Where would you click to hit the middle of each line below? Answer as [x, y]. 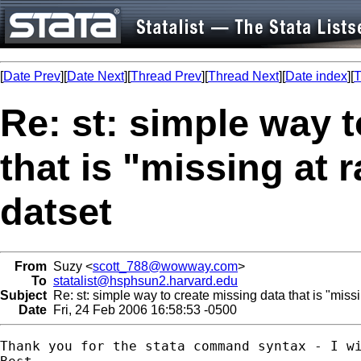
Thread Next [243, 76]
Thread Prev [166, 76]
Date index [316, 76]
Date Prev [32, 76]
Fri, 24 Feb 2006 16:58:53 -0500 [142, 309]
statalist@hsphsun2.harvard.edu [145, 280]
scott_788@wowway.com [165, 266]
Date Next [95, 76]
